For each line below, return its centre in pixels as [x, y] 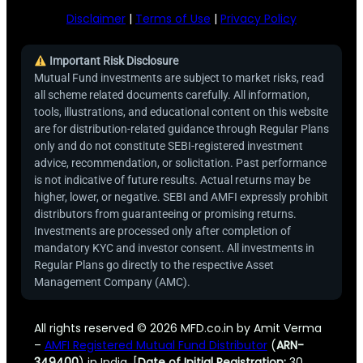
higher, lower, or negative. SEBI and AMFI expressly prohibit [181, 197]
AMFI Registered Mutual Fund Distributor [156, 345]
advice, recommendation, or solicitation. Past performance [180, 163]
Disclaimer [96, 18]
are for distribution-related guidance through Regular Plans [181, 129]
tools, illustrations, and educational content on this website [181, 112]
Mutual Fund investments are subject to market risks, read [179, 78]
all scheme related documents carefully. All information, [171, 95]
